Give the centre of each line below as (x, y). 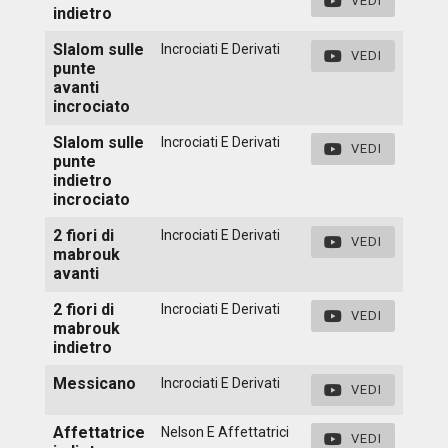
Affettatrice (99, 432)
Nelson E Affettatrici (225, 431)
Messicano (94, 383)
